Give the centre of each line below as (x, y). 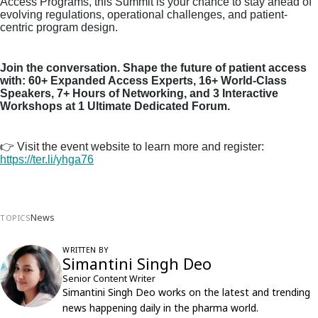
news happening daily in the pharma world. (160, 308)
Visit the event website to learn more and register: (139, 147)
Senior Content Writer (109, 279)
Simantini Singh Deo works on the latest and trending (186, 292)
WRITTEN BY (86, 250)
